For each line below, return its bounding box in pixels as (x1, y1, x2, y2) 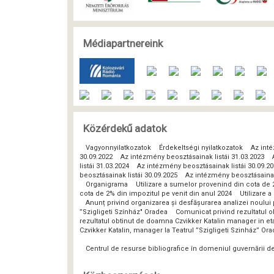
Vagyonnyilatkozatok (86, 144, 151, 152)
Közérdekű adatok (83, 122, 166, 135)
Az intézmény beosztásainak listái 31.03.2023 (120, 153, 264, 161)
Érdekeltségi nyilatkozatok (159, 144, 243, 152)
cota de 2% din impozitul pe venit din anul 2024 (80, 190, 234, 198)
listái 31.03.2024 (80, 162, 129, 171)
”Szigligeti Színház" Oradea (80, 208, 168, 217)
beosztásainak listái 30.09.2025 (80, 171, 177, 180)
